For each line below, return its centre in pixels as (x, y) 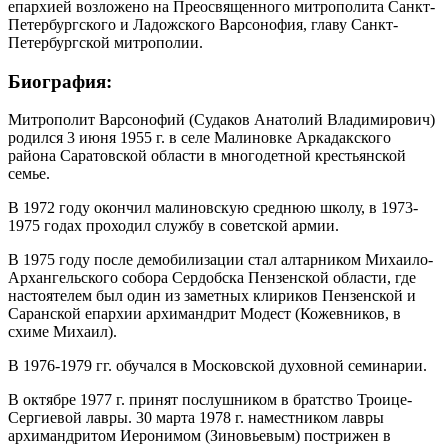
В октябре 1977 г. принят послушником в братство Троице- (210, 400)
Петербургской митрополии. (105, 42)
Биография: (60, 81)
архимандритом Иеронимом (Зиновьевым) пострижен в (199, 436)
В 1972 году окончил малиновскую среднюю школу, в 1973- (213, 208)
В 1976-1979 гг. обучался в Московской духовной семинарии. (217, 366)
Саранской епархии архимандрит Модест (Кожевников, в (204, 314)
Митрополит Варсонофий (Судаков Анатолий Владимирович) (221, 120)
